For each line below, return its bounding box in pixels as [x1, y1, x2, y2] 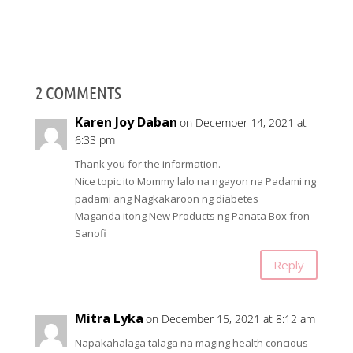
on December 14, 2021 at [179, 115, 307, 131]
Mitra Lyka [74, 310, 143, 328]
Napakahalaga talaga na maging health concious [74, 336, 308, 351]
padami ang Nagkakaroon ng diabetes [74, 191, 258, 206]
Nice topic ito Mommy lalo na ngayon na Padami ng [74, 174, 316, 189]
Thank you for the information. [74, 157, 221, 172]
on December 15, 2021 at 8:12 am [145, 311, 315, 327]
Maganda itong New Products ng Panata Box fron [74, 209, 310, 224]
